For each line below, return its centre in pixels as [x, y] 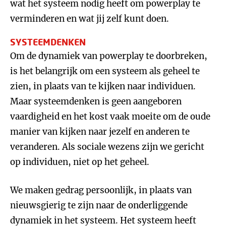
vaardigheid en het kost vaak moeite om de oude [110, 117]
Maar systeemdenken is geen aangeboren [96, 101]
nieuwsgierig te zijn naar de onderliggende [99, 205]
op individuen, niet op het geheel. [80, 162]
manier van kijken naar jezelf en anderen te [100, 132]
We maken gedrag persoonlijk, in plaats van [101, 190]
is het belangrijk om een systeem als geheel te [105, 71]
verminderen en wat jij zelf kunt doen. [90, 19]
